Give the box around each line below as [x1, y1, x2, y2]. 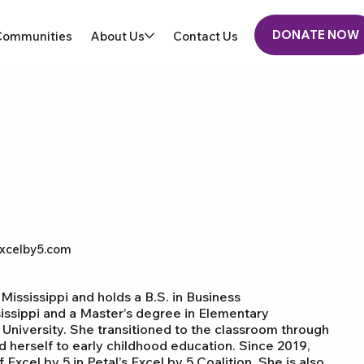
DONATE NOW [271, 27, 359, 43]
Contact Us [172, 28, 238, 44]
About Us [90, 28, 145, 44]
